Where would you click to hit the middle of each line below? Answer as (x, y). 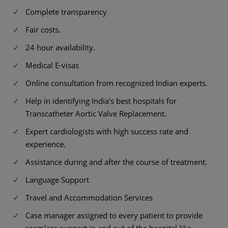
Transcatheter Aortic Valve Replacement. (96, 113)
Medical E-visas (52, 65)
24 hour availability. (60, 47)
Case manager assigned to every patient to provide (114, 215)
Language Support (57, 179)
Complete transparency (66, 11)
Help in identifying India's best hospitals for (101, 101)
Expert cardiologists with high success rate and (107, 131)
